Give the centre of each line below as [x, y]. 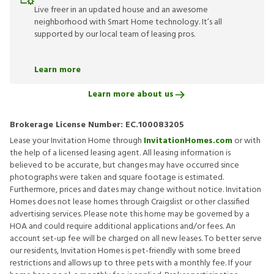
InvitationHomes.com [188, 141]
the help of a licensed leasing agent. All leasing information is [120, 153]
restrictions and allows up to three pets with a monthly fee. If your [131, 263]
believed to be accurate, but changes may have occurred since [124, 165]
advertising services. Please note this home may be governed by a [130, 214]
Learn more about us [131, 95]
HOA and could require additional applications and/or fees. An [123, 226]
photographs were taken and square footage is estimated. [117, 177]
